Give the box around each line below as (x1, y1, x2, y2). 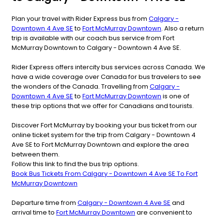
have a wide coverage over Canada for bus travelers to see (12, 72, 201, 81)
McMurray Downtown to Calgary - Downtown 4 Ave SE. (12, 43, 181, 52)
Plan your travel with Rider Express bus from (12, 14, 149, 23)
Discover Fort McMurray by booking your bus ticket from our (12, 120, 197, 130)
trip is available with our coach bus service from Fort (12, 33, 174, 43)
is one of (161, 91, 189, 101)
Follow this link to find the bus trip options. (12, 159, 139, 169)
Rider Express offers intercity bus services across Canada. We (12, 62, 205, 72)
